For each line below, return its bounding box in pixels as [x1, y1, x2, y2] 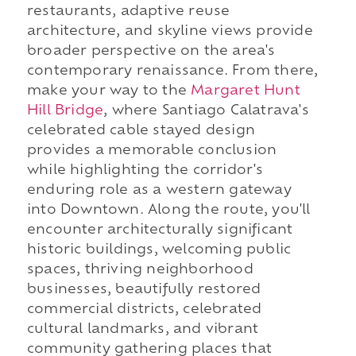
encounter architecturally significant [26, 224, 293, 238]
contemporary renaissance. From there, [26, 65, 319, 79]
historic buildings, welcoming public [26, 244, 292, 257]
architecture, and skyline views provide [26, 25, 313, 39]
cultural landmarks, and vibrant [26, 323, 259, 337]
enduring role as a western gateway [26, 184, 292, 198]
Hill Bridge [26, 105, 104, 118]
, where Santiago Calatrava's [103, 105, 309, 118]
